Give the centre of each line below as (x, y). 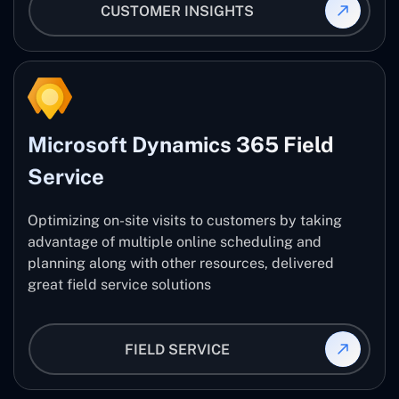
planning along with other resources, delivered (181, 264)
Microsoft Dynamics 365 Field (181, 145)
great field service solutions (119, 285)
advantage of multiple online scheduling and (175, 242)
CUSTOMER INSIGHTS (177, 11)
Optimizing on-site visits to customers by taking (185, 221)
